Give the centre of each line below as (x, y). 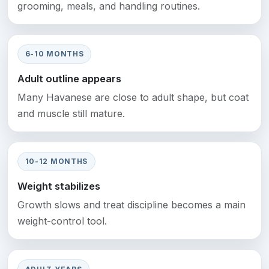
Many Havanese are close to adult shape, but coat (133, 98)
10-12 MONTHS (56, 162)
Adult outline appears (69, 79)
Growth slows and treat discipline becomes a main (131, 205)
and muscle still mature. (71, 114)
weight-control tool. (62, 221)
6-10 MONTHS (54, 53)
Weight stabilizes (59, 186)
